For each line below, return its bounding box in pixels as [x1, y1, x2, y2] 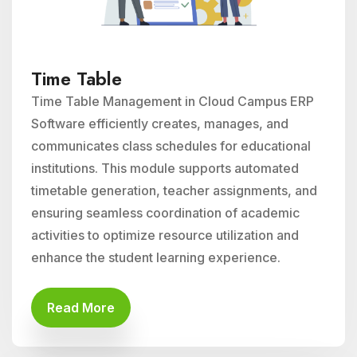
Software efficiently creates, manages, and [31, 116, 288, 131]
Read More [47, 300, 115, 316]
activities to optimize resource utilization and [31, 227, 299, 243]
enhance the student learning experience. [31, 249, 280, 265]
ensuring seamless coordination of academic [31, 205, 300, 221]
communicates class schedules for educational [31, 138, 311, 154]
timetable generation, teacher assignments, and [31, 182, 317, 198]
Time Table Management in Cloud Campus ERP [31, 93, 314, 109]
